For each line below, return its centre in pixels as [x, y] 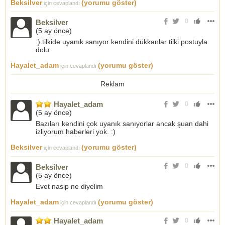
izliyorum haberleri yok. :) [76, 131]
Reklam [113, 84]
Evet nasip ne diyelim [69, 186]
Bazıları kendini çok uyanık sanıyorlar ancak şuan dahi [122, 123]
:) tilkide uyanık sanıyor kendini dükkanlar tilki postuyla [122, 41]
